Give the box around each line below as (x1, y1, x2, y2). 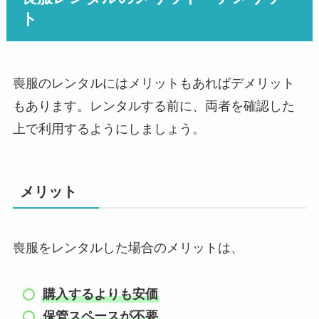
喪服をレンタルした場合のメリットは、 (12, 241, 244, 256)
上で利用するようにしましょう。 (12, 122, 205, 137)
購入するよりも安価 (43, 287, 159, 302)
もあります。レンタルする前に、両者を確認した (12, 99, 295, 114)
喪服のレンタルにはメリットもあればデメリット (12, 76, 295, 91)
